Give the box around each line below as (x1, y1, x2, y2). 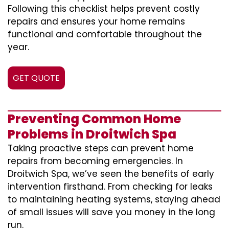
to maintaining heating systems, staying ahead (8, 193, 220, 205)
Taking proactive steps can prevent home (8, 142, 194, 154)
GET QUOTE (13, 72, 60, 84)
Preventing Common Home (8, 110, 181, 127)
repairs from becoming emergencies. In (8, 155, 183, 167)
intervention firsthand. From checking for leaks (8, 180, 213, 193)
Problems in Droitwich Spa (8, 126, 176, 143)
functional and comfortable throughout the (8, 28, 202, 40)
